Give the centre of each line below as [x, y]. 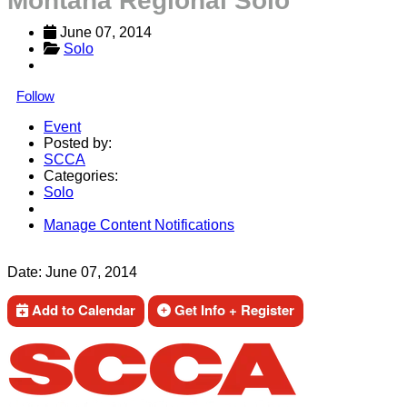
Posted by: [78, 143]
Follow [35, 96]
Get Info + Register [233, 310]
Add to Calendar [82, 310]
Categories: [81, 176]
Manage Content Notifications [139, 225]
